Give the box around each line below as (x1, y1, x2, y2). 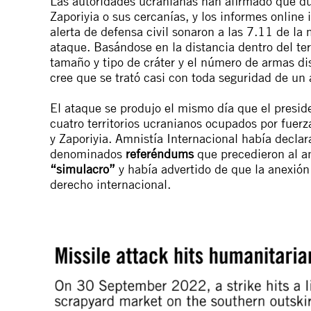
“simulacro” (50, 161, 115, 176)
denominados (50, 146, 126, 161)
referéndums (126, 146, 194, 161)
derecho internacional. (50, 176, 171, 192)
